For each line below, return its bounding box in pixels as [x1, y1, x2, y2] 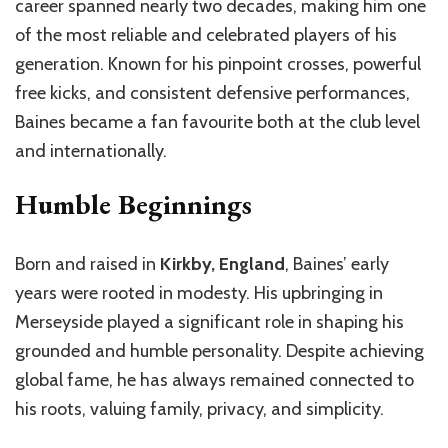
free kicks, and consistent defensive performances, [15, 82, 410, 105]
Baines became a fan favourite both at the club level [15, 111, 420, 134]
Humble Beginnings [15, 186, 252, 223]
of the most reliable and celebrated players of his [15, 24, 397, 47]
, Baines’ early [285, 253, 389, 276]
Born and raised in [15, 253, 160, 276]
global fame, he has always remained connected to [15, 369, 414, 392]
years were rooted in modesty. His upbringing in [15, 282, 383, 305]
